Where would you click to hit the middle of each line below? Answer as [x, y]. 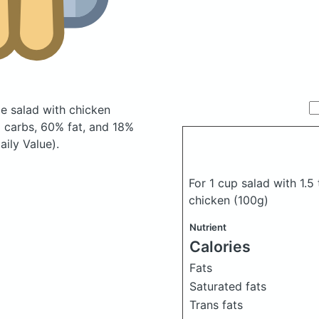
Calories [220, 246]
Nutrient [208, 227]
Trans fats [216, 305]
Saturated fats [228, 286]
